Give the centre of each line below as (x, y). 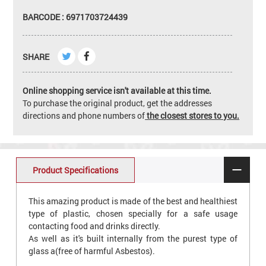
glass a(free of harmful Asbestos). (91, 251)
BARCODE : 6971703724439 (75, 17)
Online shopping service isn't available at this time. (117, 90)
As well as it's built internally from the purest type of (133, 239)
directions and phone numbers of (84, 115)
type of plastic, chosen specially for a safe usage (133, 214)
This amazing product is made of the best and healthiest (133, 201)
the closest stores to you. (192, 115)
